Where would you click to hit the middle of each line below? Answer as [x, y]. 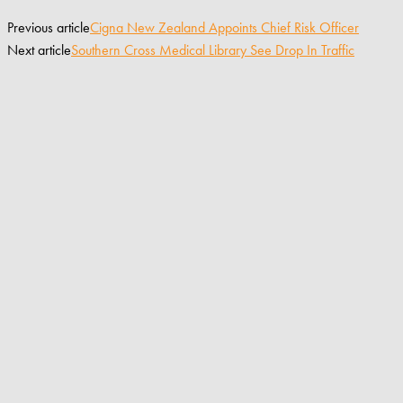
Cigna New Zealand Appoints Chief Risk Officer [224, 27]
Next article [39, 49]
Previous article [49, 27]
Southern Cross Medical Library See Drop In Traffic [213, 49]
